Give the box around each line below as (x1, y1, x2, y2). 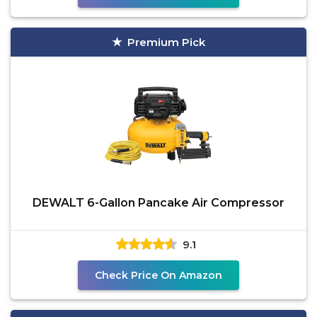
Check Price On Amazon (95, 269, 222, 282)
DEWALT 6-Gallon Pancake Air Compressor (33, 196, 284, 209)
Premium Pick (127, 35, 205, 49)
